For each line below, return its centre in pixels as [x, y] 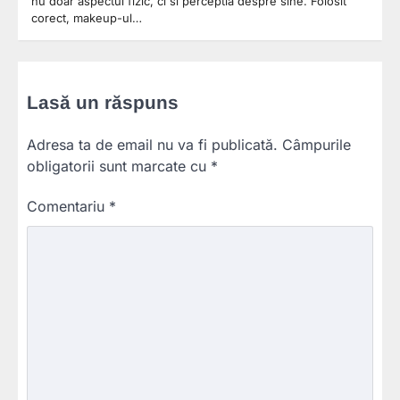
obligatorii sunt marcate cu [119, 167]
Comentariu [68, 207]
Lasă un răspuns [103, 103]
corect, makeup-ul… [87, 18]
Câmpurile [317, 145]
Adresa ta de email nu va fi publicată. [152, 145]
